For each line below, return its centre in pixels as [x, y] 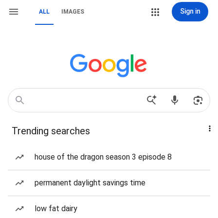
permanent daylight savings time [90, 183]
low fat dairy [56, 209]
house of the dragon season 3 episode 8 [103, 157]
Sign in [190, 11]
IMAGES [73, 12]
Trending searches [51, 131]
